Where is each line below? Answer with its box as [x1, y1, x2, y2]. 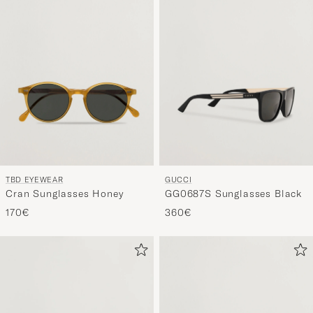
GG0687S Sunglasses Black [165, 187, 303, 200]
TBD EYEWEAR [6, 174, 64, 184]
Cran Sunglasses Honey [92, 187, 124, 200]
